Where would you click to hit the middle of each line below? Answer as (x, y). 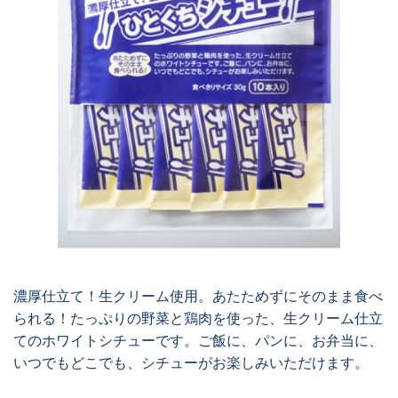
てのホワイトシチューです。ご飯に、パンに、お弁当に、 (198, 341)
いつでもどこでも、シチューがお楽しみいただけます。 (191, 363)
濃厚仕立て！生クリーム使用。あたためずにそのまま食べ (198, 296)
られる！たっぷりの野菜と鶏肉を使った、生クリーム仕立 (198, 318)
